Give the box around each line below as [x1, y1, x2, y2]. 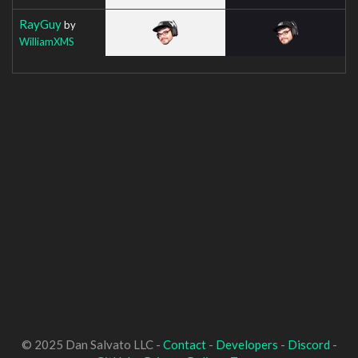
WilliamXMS [19, 34, 74, 48]
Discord [287, 337, 330, 352]
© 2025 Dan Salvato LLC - [21, 337, 163, 352]
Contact [162, 337, 206, 352]
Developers [215, 337, 278, 352]
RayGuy [19, 16, 62, 31]
